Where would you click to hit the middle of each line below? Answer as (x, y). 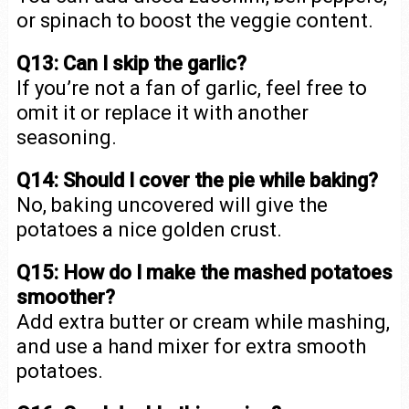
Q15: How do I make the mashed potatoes (204, 273)
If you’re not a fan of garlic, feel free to (191, 88)
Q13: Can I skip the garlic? (131, 63)
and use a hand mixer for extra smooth (191, 346)
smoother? (65, 297)
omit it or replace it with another (162, 113)
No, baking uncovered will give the (172, 205)
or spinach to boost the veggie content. (194, 21)
